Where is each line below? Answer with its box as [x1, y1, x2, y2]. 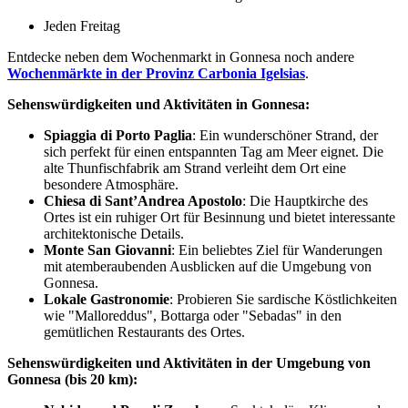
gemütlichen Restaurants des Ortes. [44, 323, 245, 340]
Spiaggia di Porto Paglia [44, 127, 192, 143]
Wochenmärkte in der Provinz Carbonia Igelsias [7, 65, 305, 81]
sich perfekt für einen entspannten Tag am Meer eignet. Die [44, 143, 383, 159]
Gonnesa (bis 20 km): [7, 371, 138, 387]
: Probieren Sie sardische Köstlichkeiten [169, 291, 397, 307]
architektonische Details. [44, 225, 184, 241]
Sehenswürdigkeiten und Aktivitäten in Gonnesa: [7, 96, 310, 112]
